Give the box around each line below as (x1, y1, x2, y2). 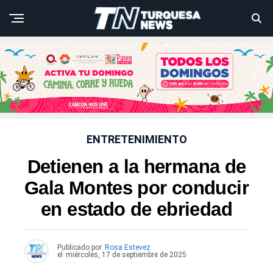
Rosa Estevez (105, 243, 151, 252)
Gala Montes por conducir (24, 177, 249, 199)
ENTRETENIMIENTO (86, 133, 187, 146)
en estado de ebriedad (41, 199, 232, 221)
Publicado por (57, 243, 102, 252)
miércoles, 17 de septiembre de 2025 (66, 250, 186, 260)
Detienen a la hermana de (27, 156, 246, 178)
